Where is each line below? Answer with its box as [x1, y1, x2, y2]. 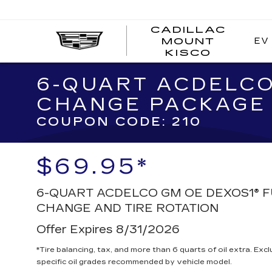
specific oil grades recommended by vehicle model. [36, 257, 232, 266]
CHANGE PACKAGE [36, 93, 266, 115]
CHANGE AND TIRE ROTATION [36, 202, 219, 215]
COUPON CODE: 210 [36, 114, 202, 129]
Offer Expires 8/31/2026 [36, 223, 180, 236]
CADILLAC [150, 24, 226, 35]
